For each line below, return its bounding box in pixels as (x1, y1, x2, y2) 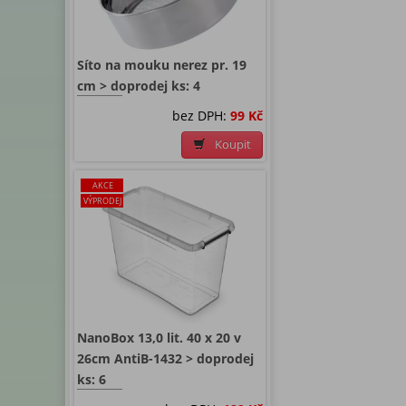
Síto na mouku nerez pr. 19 (77, 55, 246, 73)
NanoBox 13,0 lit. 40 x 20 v (77, 328, 241, 346)
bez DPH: (172, 106, 230, 124)
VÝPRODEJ (83, 194, 121, 207)
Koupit (215, 136, 251, 152)
